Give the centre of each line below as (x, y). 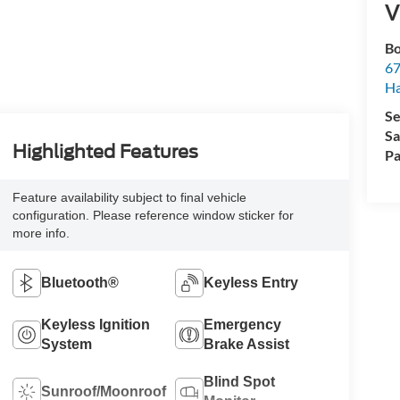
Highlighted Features (105, 151)
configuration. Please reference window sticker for (153, 215)
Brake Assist (247, 344)
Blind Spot (240, 381)
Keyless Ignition (95, 324)
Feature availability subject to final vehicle (129, 197)
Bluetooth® (79, 282)
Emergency (243, 324)
